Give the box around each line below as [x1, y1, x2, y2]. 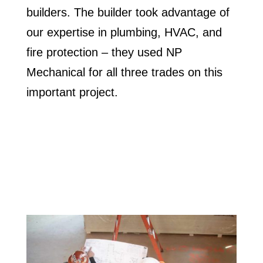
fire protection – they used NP [26, 46, 182, 59]
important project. [26, 86, 118, 99]
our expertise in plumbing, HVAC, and [26, 26, 222, 39]
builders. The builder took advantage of [26, 6, 230, 19]
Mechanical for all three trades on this [26, 66, 222, 79]
